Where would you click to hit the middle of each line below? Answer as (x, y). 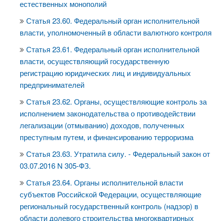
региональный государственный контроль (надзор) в (109, 206)
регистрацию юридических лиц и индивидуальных (105, 73)
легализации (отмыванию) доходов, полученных (102, 125)
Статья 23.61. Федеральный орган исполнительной (113, 49)
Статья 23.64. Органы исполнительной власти (105, 182)
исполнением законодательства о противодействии (108, 113)
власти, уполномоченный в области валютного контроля (116, 32)
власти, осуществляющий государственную (94, 61)
